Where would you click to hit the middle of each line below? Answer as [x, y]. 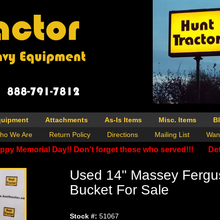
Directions [122, 135]
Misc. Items [178, 120]
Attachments [67, 120]
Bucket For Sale [119, 190]
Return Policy [69, 135]
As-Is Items [123, 120]
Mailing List [172, 135]
